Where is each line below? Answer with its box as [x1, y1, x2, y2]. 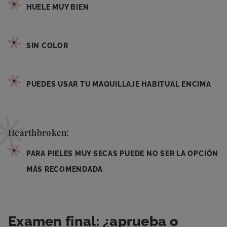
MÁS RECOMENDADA [26, 165, 103, 173]
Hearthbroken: [8, 126, 69, 138]
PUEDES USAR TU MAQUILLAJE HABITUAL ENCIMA [26, 80, 211, 88]
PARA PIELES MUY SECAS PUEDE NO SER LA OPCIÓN [26, 149, 219, 158]
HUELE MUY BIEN [26, 3, 89, 11]
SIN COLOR [26, 41, 68, 50]
